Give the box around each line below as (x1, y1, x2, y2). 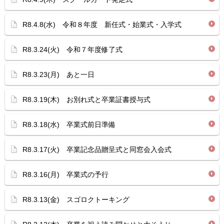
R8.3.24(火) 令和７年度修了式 (22, 45, 122, 53)
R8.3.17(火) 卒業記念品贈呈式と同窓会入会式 (22, 145, 171, 153)
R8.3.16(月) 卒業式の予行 (22, 170, 108, 178)
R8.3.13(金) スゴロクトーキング (22, 195, 129, 203)
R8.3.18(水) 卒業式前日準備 (22, 120, 115, 128)
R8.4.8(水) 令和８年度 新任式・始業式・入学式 (22, 20, 181, 28)
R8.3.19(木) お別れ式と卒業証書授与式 (22, 95, 150, 103)
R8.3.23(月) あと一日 (22, 70, 94, 78)
